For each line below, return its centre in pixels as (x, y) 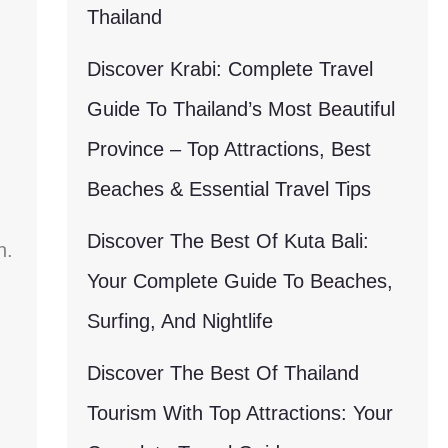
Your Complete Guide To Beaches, (239, 281)
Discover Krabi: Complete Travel (229, 69)
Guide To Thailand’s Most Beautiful (240, 109)
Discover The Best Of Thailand (222, 373)
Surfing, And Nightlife (179, 321)
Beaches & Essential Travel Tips (228, 189)
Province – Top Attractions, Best (228, 149)
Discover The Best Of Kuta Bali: (227, 241)
